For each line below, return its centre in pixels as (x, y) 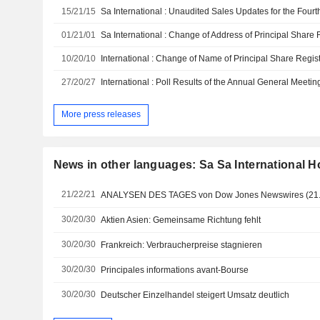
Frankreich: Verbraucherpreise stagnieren (182, 245)
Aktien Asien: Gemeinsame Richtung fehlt (181, 220)
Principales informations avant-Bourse (175, 270)
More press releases (101, 115)
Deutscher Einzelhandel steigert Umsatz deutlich (195, 295)
